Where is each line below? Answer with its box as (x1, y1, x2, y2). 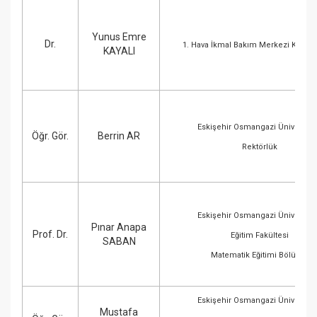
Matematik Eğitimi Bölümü (210, 250, 309, 260)
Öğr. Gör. (32, 130, 69, 142)
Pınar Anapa (91, 221, 146, 233)
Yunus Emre (91, 31, 146, 42)
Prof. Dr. (33, 229, 68, 240)
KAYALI (103, 45, 135, 57)
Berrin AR (98, 130, 140, 142)
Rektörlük (241, 142, 277, 151)
